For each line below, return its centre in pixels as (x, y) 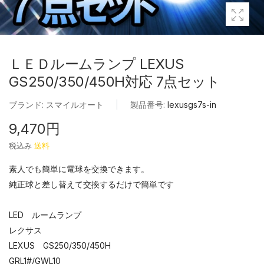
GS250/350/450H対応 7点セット (115, 81)
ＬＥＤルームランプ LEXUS (103, 64)
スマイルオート (75, 104)
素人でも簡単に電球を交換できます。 (79, 169)
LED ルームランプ (45, 214)
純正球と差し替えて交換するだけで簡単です (91, 184)
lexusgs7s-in (192, 104)
